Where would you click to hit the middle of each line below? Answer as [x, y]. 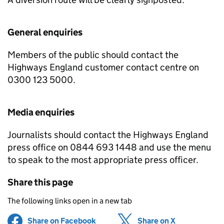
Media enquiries [41, 112]
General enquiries [45, 32]
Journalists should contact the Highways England [108, 135]
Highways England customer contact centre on [103, 67]
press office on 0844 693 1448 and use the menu [109, 147]
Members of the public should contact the [93, 55]
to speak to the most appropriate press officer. [103, 160]
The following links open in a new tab [70, 201]
